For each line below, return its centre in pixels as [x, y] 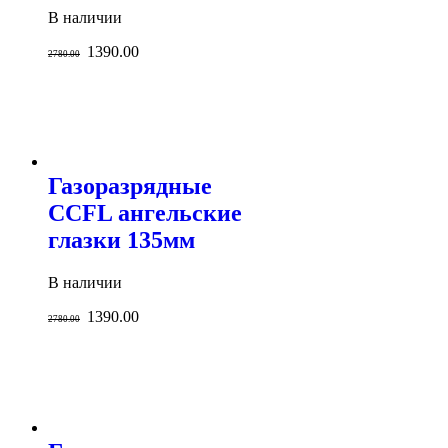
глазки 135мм [121, 240]
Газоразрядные [130, 186]
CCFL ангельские [145, 213]
